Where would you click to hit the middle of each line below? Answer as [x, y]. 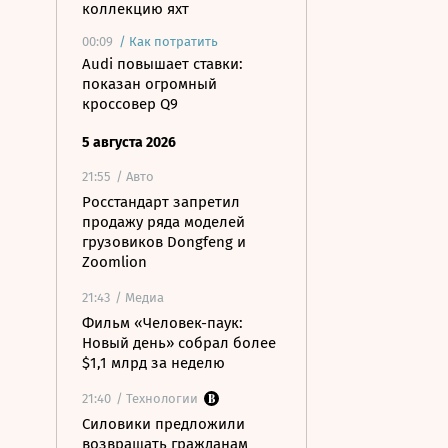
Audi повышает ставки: [162, 64]
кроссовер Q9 [130, 104]
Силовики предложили [163, 424]
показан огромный [149, 84]
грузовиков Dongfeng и [164, 242]
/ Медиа [139, 297]
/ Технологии [157, 398]
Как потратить [173, 41]
